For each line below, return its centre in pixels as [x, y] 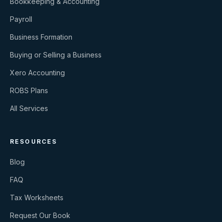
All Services [29, 108]
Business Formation [41, 37]
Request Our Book [40, 215]
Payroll [21, 19]
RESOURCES [34, 141]
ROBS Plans [29, 90]
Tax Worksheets [37, 197]
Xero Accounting [37, 73]
